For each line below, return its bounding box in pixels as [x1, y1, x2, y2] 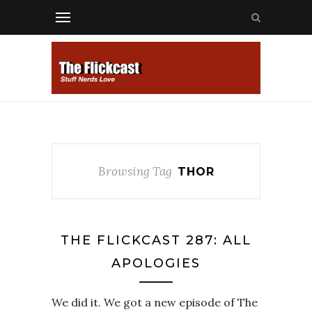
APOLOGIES [111, 256, 201, 271]
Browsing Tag [97, 164, 172, 179]
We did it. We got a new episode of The [52, 295, 258, 309]
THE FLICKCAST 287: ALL [61, 233, 251, 248]
